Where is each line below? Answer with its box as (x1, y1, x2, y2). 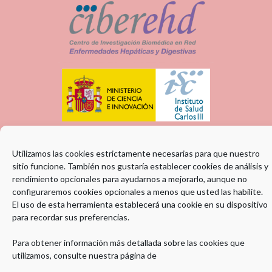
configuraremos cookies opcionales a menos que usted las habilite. (12, 186, 263, 197)
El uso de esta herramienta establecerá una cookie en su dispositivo (12, 199, 268, 209)
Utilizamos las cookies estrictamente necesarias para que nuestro (12, 148, 260, 158)
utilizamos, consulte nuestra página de (12, 250, 157, 260)
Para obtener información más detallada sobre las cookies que (12, 237, 245, 248)
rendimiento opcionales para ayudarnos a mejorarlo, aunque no (12, 174, 247, 184)
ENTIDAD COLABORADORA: (70, 224, 202, 236)
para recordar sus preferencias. (12, 212, 129, 222)
